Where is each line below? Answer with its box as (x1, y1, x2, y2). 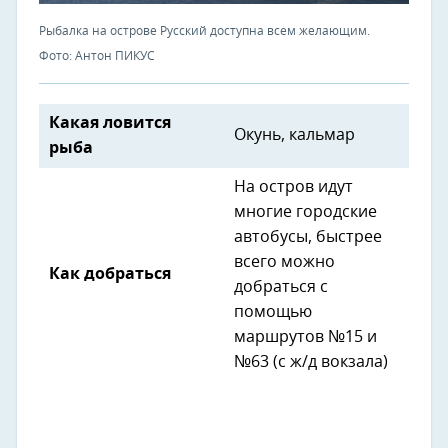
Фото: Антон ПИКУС (39, 50, 155, 63)
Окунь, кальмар (234, 127, 355, 144)
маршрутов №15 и (234, 329, 377, 346)
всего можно (234, 254, 335, 271)
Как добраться (49, 266, 171, 283)
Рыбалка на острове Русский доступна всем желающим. (39, 25, 370, 38)
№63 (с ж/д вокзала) (234, 354, 388, 371)
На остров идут (234, 179, 353, 196)
